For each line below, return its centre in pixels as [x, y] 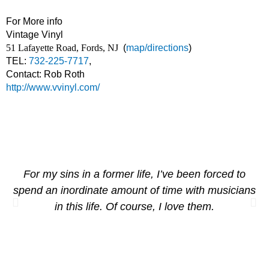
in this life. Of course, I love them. [134, 207]
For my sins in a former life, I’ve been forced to [134, 174]
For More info [34, 21]
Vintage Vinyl [35, 35]
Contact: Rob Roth [45, 74]
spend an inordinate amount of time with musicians [134, 190]
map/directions [157, 48]
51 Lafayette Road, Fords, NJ [62, 48]
